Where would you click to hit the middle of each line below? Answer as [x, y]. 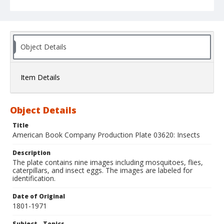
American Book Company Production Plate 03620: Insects [106, 135]
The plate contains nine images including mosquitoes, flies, [108, 162]
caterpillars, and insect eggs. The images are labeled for [102, 170]
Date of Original [39, 196]
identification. [34, 178]
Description [31, 153]
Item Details [40, 77]
